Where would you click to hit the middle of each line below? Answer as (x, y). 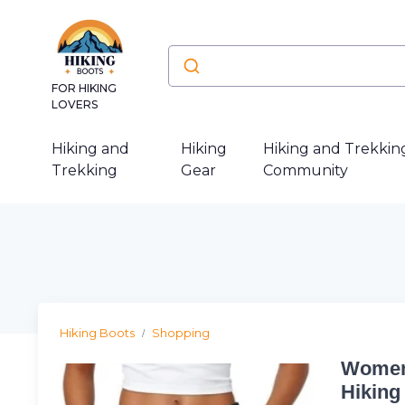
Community (305, 170)
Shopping (181, 333)
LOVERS (75, 104)
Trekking (85, 170)
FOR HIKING (84, 88)
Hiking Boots (97, 333)
